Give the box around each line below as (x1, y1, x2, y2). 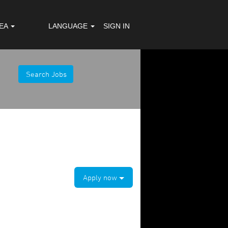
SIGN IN (103, 22, 130, 30)
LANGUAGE (48, 22, 90, 30)
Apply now (83, 173, 119, 182)
